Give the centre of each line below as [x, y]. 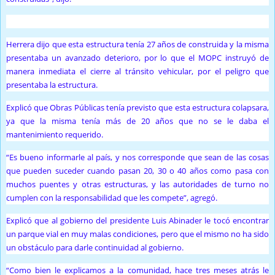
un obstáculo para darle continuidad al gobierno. [95, 248]
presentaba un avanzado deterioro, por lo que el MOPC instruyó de [137, 58]
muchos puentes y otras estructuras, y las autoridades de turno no [137, 184]
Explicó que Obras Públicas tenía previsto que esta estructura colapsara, [137, 108]
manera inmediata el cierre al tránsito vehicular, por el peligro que [137, 72]
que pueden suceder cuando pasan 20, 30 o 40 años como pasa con [137, 171]
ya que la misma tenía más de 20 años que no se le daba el [137, 121]
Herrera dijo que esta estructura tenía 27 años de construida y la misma [137, 45]
